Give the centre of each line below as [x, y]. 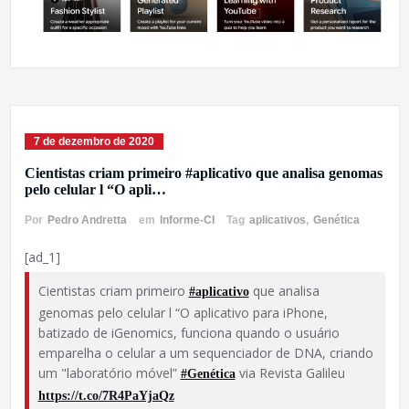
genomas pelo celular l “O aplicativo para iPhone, [183, 313]
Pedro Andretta [87, 220]
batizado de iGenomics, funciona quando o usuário [189, 333]
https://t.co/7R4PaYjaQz [106, 396]
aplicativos [277, 220]
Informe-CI [187, 220]
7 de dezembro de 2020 [94, 142]
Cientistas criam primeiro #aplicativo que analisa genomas [203, 173]
